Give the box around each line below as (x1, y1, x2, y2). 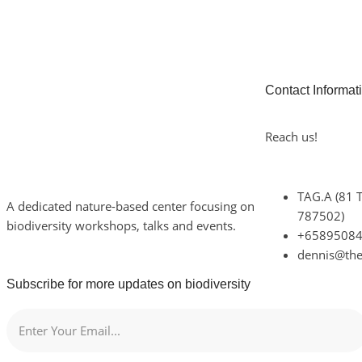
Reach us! (265, 128, 318, 145)
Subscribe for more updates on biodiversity (6, 277, 250, 291)
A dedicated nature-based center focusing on (6, 198, 255, 214)
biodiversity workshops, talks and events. (6, 217, 236, 234)
